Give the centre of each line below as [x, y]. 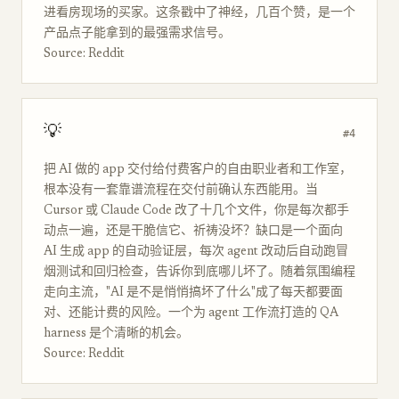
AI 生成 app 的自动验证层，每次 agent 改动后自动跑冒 [196, 252]
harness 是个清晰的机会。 [116, 334]
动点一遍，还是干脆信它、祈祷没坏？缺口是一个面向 [193, 232]
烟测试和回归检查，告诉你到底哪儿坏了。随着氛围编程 [199, 273]
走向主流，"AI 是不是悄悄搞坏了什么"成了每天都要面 [193, 293]
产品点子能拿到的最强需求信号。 [137, 34]
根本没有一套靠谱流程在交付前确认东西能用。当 [181, 191]
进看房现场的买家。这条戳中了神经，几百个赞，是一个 [199, 13]
